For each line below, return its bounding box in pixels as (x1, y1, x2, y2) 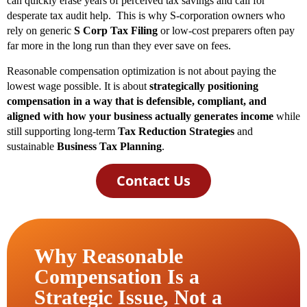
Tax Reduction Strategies (118, 125, 234, 137)
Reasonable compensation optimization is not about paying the (7, 64, 276, 77)
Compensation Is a (34, 265, 199, 288)
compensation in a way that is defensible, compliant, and (7, 95, 267, 107)
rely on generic (7, 25, 74, 37)
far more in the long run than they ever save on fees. (7, 40, 231, 52)
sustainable (7, 140, 57, 152)
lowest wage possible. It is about (7, 79, 149, 92)
